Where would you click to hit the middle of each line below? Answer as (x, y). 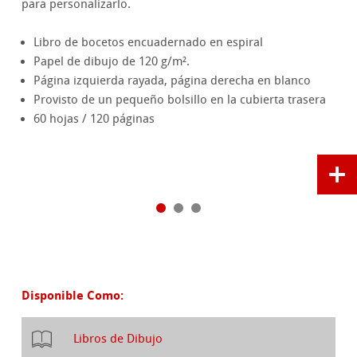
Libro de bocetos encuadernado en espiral (149, 43)
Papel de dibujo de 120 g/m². (112, 62)
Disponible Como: (73, 296)
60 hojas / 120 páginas (94, 119)
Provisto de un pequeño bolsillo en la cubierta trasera (180, 100)
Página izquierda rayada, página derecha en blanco (173, 81)
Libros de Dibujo (118, 339)
